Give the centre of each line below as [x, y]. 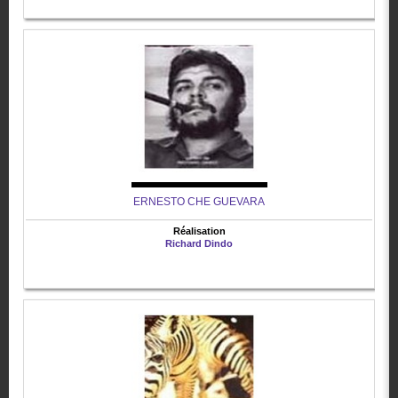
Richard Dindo [199, 244]
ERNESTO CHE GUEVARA [199, 202]
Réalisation [199, 231]
